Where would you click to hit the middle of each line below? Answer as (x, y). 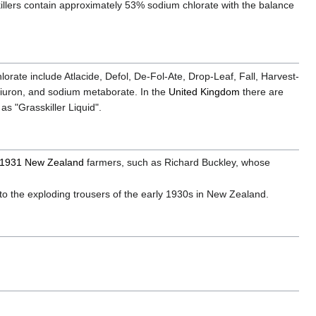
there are (262, 92)
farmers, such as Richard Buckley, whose (177, 162)
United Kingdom (204, 92)
